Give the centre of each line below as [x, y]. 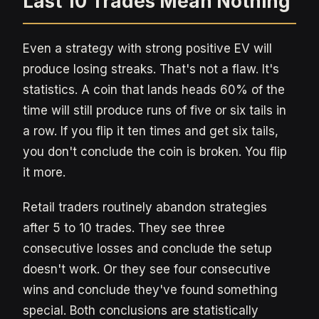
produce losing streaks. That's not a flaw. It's [151, 69]
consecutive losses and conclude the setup [147, 249]
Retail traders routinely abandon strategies [145, 207]
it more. [44, 172]
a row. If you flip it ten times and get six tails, [151, 131]
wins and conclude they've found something [150, 290]
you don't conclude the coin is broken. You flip [155, 152]
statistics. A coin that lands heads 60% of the [154, 90]
